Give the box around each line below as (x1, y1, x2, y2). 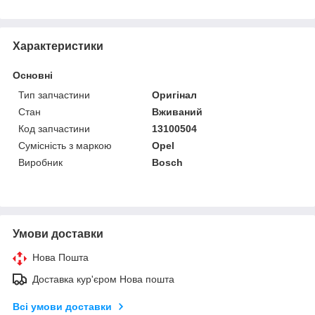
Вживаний (152, 105, 203, 117)
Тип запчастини (18, 89, 90, 101)
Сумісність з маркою (18, 139, 112, 151)
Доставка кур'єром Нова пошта (32, 273, 174, 285)
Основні (13, 69, 53, 81)
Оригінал (152, 89, 198, 101)
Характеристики (13, 39, 103, 52)
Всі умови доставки (13, 300, 112, 312)
